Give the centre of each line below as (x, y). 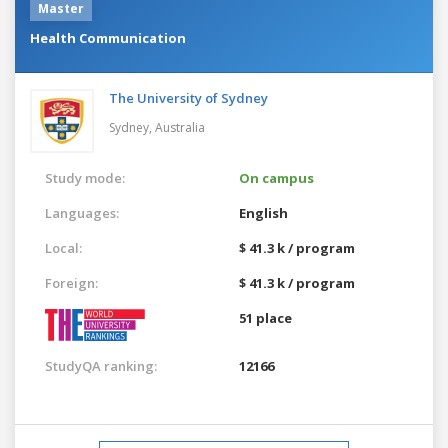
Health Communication (108, 37)
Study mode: (85, 177)
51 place (265, 317)
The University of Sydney (188, 97)
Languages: (82, 212)
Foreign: (71, 282)
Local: (63, 247)
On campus (276, 177)
